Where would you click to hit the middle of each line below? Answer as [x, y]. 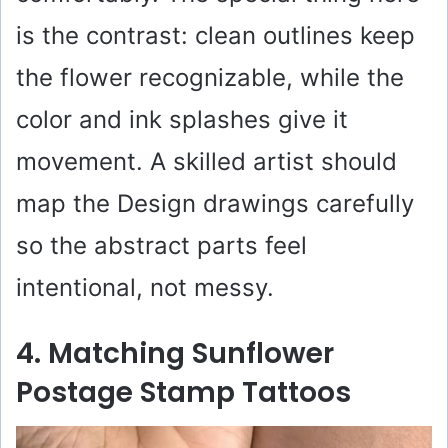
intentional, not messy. [145, 287]
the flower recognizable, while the [210, 77]
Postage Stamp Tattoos [183, 392]
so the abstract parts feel [161, 245]
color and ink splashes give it [182, 119]
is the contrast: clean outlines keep [215, 35]
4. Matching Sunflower [175, 353]
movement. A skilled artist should [206, 161]
